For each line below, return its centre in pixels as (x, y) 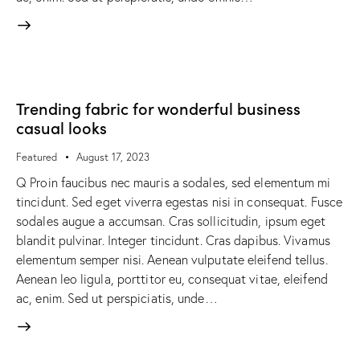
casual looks (61, 127)
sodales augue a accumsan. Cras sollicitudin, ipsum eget (171, 221)
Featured (37, 156)
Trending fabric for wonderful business (158, 107)
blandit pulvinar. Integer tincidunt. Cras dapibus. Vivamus (173, 240)
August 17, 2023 (113, 156)
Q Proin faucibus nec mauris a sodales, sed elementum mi (174, 182)
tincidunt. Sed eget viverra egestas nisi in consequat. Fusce (180, 201)
